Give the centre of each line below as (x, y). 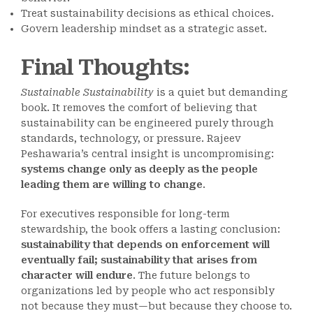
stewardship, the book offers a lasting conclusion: (151, 230)
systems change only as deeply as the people (139, 169)
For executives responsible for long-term (125, 214)
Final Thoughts (102, 68)
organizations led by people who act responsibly (148, 291)
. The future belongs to (191, 276)
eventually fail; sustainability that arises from (139, 260)
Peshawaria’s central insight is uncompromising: (147, 154)
